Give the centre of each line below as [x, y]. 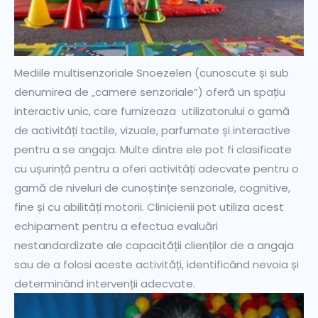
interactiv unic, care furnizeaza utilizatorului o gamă [152, 111]
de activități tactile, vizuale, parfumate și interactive [152, 131]
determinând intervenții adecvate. [105, 284]
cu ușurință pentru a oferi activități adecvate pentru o [157, 169]
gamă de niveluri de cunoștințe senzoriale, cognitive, [152, 188]
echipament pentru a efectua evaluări [116, 226]
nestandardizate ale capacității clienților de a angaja [154, 246]
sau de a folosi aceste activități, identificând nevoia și [157, 265]
